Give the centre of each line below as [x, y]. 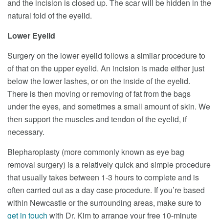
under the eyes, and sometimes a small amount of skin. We [109, 106]
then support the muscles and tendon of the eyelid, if [97, 119]
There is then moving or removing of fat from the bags [99, 94]
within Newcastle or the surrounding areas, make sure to [104, 203]
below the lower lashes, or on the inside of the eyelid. [99, 81]
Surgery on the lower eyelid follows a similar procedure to [106, 55]
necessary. [26, 132]
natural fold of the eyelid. [50, 15]
